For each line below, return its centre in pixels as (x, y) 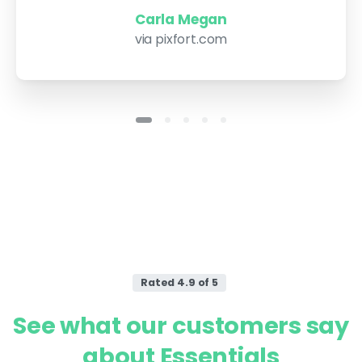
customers (236, 325)
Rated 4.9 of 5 (179, 282)
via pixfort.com (181, 39)
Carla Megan (181, 19)
